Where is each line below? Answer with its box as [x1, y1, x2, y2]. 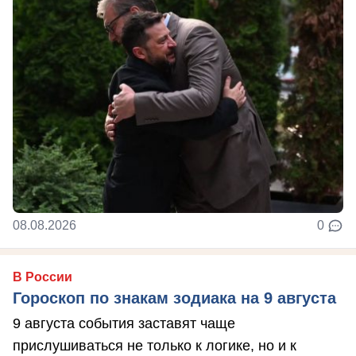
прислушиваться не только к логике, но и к [13, 337, 296, 354]
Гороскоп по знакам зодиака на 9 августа [13, 288, 336, 307]
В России [13, 269, 72, 284]
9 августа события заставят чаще [13, 315, 235, 331]
